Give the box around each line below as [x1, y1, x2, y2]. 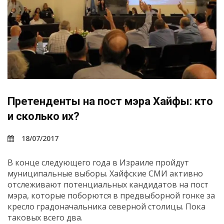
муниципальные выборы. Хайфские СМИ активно [7, 167, 203, 179]
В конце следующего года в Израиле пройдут [7, 156, 189, 168]
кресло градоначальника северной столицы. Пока [7, 200, 205, 212]
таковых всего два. [7, 211, 82, 223]
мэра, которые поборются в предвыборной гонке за [7, 189, 215, 201]
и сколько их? [7, 109, 79, 122]
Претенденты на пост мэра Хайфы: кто [7, 94, 213, 107]
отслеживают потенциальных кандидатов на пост [7, 178, 208, 190]
